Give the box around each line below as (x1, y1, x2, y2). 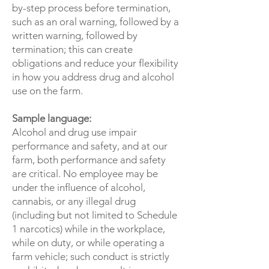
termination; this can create (12, 43, 133, 55)
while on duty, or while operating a (12, 237, 165, 249)
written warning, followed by (12, 29, 138, 41)
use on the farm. (12, 85, 83, 97)
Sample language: (12, 112, 91, 124)
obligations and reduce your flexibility (12, 57, 178, 69)
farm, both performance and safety (12, 154, 166, 166)
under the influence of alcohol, (12, 181, 145, 193)
